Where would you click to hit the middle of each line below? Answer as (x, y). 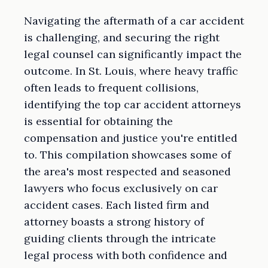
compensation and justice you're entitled (131, 138)
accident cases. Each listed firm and (117, 205)
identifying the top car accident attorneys (133, 105)
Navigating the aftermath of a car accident (134, 21)
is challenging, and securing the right (122, 38)
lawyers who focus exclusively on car (121, 188)
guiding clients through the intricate (120, 239)
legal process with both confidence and (126, 255)
